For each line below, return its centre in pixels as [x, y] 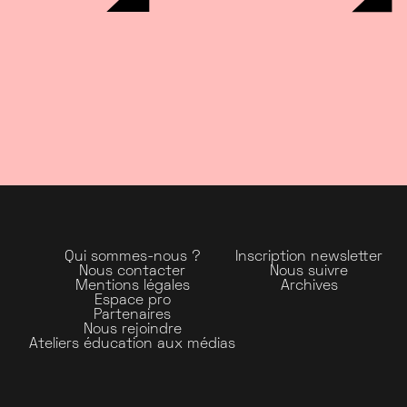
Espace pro [132, 300]
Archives [309, 286]
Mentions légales [132, 286]
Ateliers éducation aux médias [132, 344]
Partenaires [132, 315]
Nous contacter [132, 271]
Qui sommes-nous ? [132, 257]
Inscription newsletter [309, 257]
